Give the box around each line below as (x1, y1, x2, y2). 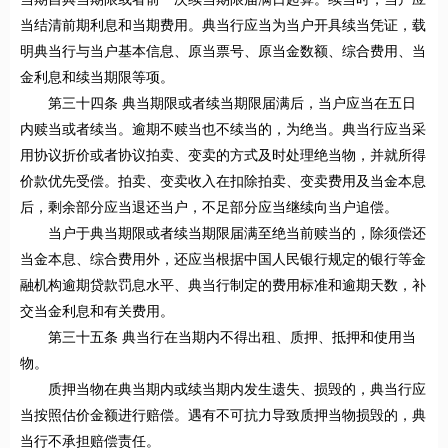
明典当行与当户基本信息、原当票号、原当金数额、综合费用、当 (20, 44, 426, 60)
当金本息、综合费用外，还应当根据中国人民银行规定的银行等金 (20, 252, 426, 268)
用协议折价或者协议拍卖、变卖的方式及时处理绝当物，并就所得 (20, 148, 426, 164)
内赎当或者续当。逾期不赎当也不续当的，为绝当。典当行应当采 (20, 122, 426, 138)
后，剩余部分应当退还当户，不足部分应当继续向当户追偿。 (20, 200, 398, 216)
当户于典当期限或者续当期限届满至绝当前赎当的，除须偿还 (48, 226, 426, 242)
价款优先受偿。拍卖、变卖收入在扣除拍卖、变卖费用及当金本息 (20, 174, 426, 190)
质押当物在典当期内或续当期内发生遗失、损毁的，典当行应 (48, 382, 426, 398)
